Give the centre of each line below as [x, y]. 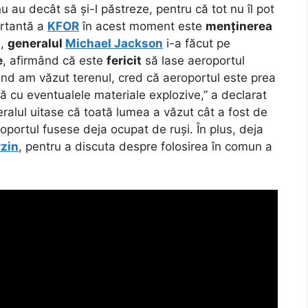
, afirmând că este [55, 60]
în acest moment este [142, 26]
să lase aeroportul [193, 60]
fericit [124, 60]
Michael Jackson [114, 43]
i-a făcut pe [197, 43]
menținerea [239, 26]
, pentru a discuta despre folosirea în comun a [145, 146]
